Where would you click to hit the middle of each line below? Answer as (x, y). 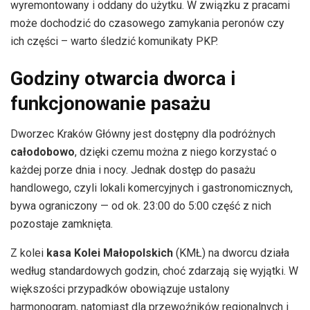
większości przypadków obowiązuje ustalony (120, 289)
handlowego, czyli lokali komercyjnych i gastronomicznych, (152, 188)
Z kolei (28, 253)
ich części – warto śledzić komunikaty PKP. (114, 42)
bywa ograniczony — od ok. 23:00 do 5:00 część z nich (141, 206)
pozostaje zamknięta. (62, 224)
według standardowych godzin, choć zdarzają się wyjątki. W (154, 271)
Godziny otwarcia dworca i (123, 79)
